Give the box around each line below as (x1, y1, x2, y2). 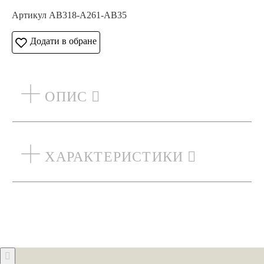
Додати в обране (30, 36, 97, 47)
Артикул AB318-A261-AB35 (12, 10, 127, 21)
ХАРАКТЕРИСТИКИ (41, 149, 188, 165)
